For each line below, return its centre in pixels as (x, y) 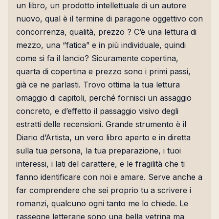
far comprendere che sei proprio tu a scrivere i (104, 190)
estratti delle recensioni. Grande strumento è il (101, 124)
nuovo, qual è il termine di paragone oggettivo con (109, 19)
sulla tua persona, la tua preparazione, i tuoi (99, 151)
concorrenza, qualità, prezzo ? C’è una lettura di (106, 32)
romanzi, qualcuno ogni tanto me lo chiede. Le (102, 204)
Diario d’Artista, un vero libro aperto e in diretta (103, 138)
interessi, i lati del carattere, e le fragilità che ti (100, 164)
